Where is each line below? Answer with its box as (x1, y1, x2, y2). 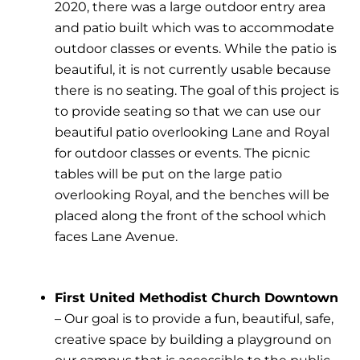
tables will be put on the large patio (55, 166, 282, 182)
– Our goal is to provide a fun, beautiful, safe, (55, 311, 333, 327)
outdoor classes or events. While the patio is (55, 41, 337, 57)
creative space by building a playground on (55, 332, 332, 348)
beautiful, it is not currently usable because (55, 62, 331, 78)
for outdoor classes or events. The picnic (55, 145, 310, 162)
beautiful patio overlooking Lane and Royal (55, 125, 329, 141)
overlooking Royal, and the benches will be (55, 187, 329, 203)
